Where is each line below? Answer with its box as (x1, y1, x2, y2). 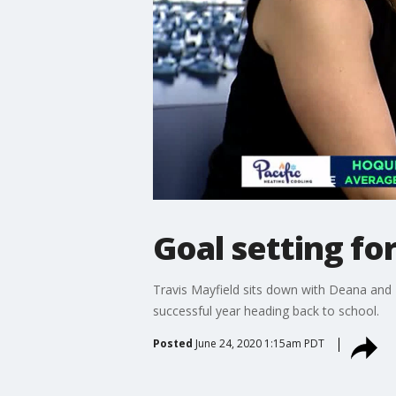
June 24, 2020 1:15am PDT (194, 335, 324, 351)
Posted (152, 335, 193, 351)
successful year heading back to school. (152, 301, 379, 319)
